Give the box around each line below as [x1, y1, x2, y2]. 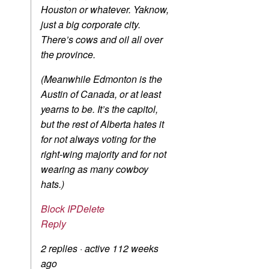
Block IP [41, 202, 76, 216]
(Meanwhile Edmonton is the [41, 72, 162, 86]
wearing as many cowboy [41, 162, 148, 177]
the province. [41, 47, 95, 62]
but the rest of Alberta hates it [41, 117, 164, 131]
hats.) [41, 177, 64, 192]
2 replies [41, 241, 80, 256]
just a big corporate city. [41, 17, 141, 32]
